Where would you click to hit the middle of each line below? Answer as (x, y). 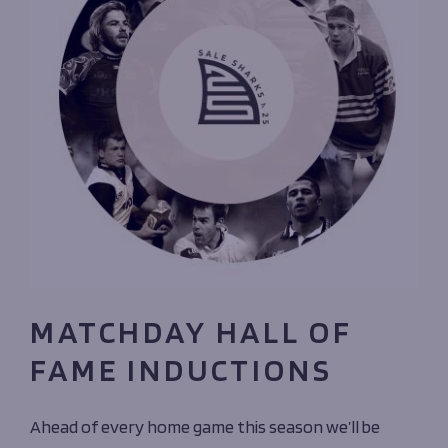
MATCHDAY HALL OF (191, 331)
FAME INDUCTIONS (181, 369)
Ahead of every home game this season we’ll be (205, 426)
